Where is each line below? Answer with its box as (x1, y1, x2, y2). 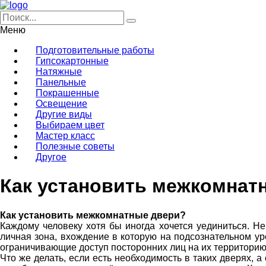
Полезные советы (36, 141, 115, 151)
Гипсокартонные (36, 56, 109, 66)
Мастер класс (36, 131, 95, 141)
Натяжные (36, 66, 82, 77)
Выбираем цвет (36, 120, 104, 130)
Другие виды (36, 109, 92, 119)
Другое (36, 152, 66, 162)
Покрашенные (36, 88, 99, 98)
